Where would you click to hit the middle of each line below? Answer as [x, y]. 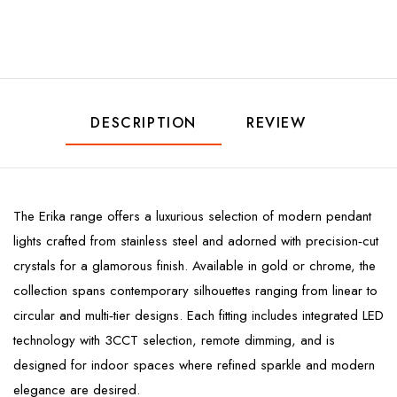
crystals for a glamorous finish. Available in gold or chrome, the [195, 266]
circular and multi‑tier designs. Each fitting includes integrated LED [198, 316]
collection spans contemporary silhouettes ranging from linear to [195, 291]
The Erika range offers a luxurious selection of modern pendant [192, 217]
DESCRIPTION [144, 123]
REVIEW [276, 123]
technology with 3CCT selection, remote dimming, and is [174, 341]
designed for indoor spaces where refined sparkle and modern [194, 366]
